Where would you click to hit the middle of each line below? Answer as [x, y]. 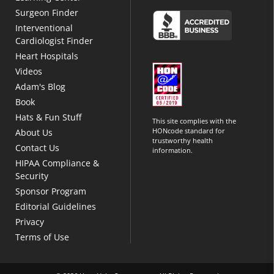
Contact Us [37, 147]
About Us [34, 132]
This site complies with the [194, 120]
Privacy [30, 221]
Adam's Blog [40, 86]
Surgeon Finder [47, 12]
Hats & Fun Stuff [48, 117]
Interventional [44, 28]
